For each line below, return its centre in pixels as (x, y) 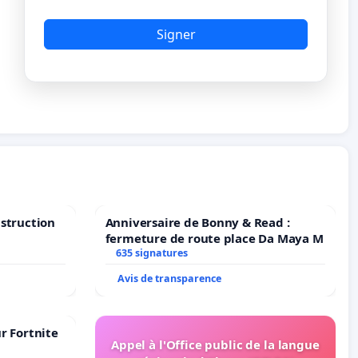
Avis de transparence (169, 279)
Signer (176, 34)
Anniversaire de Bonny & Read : (197, 223)
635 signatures (152, 253)
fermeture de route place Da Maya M (214, 239)
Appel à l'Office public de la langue (215, 345)
